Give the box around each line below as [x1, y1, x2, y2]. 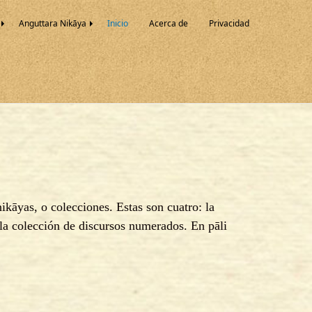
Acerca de [148, 17, 188, 29]
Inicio [107, 17, 128, 29]
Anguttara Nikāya [18, 17, 86, 29]
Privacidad [208, 17, 249, 29]
